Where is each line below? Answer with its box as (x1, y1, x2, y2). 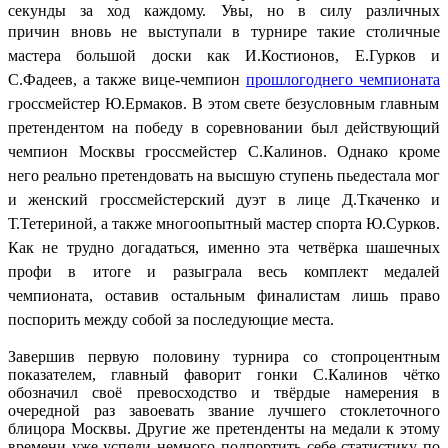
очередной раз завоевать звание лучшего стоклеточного (8, 401, 440, 419)
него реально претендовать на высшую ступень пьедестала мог (8, 166, 440, 184)
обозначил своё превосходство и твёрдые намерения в (8, 383, 440, 401)
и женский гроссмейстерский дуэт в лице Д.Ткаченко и (8, 190, 440, 208)
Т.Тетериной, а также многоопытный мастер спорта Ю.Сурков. (8, 214, 440, 232)
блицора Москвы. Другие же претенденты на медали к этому (8, 419, 440, 437)
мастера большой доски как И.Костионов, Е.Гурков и (8, 46, 440, 64)
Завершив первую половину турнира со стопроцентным (8, 347, 440, 365)
